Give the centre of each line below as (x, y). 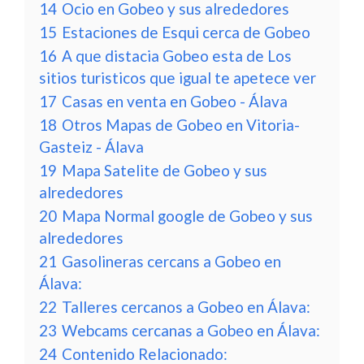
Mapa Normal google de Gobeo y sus (187, 216)
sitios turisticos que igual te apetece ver (178, 78)
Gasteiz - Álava (91, 147)
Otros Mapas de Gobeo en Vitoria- (181, 125)
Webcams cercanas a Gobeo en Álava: (191, 330)
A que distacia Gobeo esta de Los (177, 56)
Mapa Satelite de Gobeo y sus (165, 170)
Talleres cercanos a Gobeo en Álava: (186, 307)
